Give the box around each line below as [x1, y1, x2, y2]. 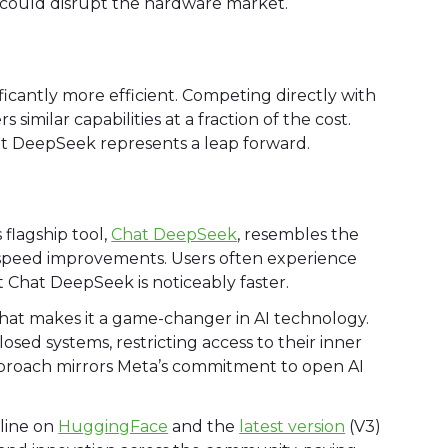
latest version [239, 417, 346, 437]
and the [168, 417, 240, 437]
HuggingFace [58, 417, 169, 437]
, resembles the [237, 225, 360, 245]
